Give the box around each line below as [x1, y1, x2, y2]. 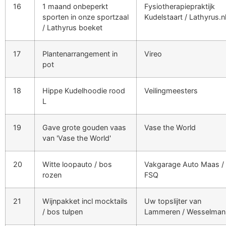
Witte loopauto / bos [42, 159, 112, 168]
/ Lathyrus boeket [42, 23, 102, 32]
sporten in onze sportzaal [42, 12, 129, 21]
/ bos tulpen [42, 207, 83, 216]
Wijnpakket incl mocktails [42, 196, 128, 205]
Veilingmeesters [144, 86, 198, 95]
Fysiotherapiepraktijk [144, 2, 215, 11]
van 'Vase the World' [42, 133, 111, 142]
